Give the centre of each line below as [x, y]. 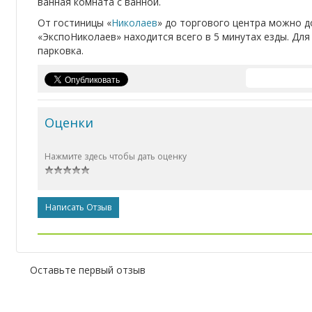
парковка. [61, 51]
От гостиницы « [75, 23]
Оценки [69, 123]
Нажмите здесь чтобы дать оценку [116, 157]
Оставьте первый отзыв [88, 270]
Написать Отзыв [78, 208]
